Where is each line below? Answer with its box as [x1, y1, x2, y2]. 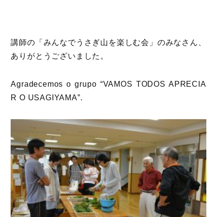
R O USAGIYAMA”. [11, 93, 83, 102]
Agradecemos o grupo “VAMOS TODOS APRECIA [11, 80, 206, 89]
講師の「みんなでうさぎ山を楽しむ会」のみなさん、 [11, 38, 206, 47]
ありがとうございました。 [11, 52, 109, 61]
